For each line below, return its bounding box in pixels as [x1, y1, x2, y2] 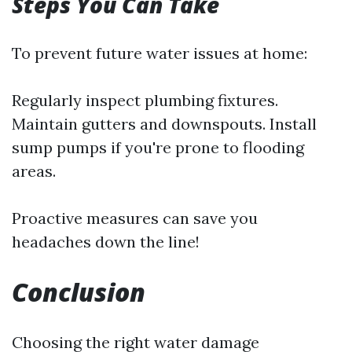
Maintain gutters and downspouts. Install [12, 114, 317, 134]
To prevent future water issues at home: [12, 43, 307, 64]
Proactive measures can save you [12, 208, 258, 229]
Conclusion [12, 275, 145, 310]
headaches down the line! [12, 232, 200, 252]
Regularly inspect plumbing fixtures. [12, 90, 278, 111]
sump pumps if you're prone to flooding [12, 137, 304, 158]
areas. [12, 161, 56, 181]
